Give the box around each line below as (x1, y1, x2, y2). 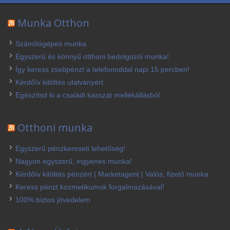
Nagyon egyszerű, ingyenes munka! (15, 157, 132, 165)
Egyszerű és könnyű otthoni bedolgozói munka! (15, 52, 169, 61)
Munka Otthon (17, 16, 89, 30)
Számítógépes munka (15, 40, 86, 48)
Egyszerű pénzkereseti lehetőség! (15, 144, 125, 152)
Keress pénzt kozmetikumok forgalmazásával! (15, 183, 164, 191)
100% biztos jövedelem (15, 196, 90, 204)
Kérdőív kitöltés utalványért (15, 78, 103, 86)
